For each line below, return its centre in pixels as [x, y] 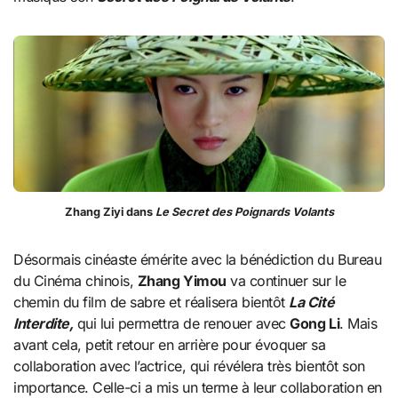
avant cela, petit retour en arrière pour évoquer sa [170, 345]
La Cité [312, 302]
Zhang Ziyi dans [108, 212]
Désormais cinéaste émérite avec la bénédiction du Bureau [198, 260]
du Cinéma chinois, [76, 281]
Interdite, [44, 324]
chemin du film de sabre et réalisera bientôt [151, 302]
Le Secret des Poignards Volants [243, 212]
